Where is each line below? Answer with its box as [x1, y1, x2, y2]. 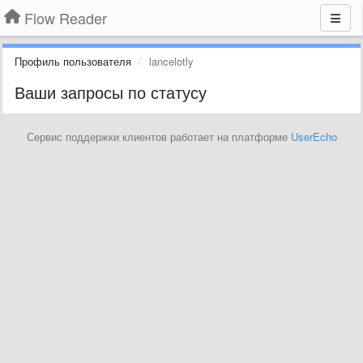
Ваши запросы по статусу [15, 80, 207, 104]
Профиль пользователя [15, 53, 131, 69]
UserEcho [290, 129, 337, 144]
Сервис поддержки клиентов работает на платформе [26, 129, 291, 144]
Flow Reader [24, 7, 107, 28]
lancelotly [149, 53, 194, 69]
